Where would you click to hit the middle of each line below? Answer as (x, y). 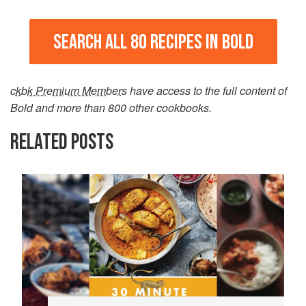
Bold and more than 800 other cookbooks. (111, 107)
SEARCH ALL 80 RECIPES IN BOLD (153, 42)
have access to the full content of (207, 90)
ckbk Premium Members (69, 90)
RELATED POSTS (62, 142)
